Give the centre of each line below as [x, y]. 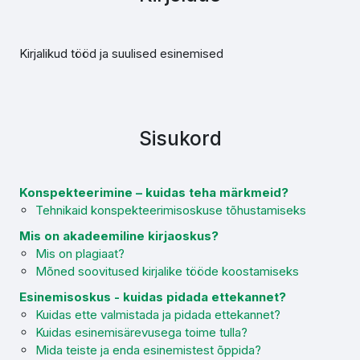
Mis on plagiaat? [80, 254]
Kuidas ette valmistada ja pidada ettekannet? [158, 315]
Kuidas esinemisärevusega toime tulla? [141, 332]
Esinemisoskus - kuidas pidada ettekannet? [153, 297]
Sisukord [180, 138]
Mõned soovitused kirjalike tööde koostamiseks [167, 271]
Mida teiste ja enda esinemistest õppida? [148, 350]
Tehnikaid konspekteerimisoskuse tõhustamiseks [171, 210]
